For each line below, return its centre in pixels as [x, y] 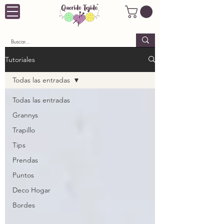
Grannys [25, 115]
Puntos [23, 175]
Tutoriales [20, 59]
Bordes [24, 205]
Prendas [25, 160]
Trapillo [24, 130]
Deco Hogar [31, 190]
